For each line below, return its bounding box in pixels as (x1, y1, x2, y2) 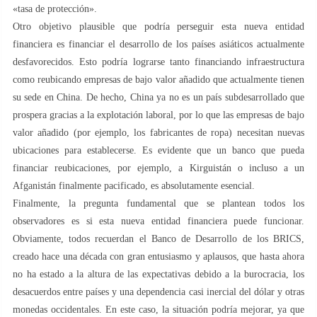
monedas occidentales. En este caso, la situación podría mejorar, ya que (13, 304, 304, 315)
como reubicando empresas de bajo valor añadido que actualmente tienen (13, 74, 304, 85)
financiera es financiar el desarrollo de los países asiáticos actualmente (13, 38, 304, 50)
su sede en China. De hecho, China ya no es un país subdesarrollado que (13, 91, 304, 103)
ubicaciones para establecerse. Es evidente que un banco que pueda (13, 144, 304, 156)
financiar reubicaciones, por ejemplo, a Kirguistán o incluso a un (13, 162, 304, 173)
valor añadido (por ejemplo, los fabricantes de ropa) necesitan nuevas (13, 127, 304, 138)
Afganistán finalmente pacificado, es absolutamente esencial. (13, 180, 255, 191)
